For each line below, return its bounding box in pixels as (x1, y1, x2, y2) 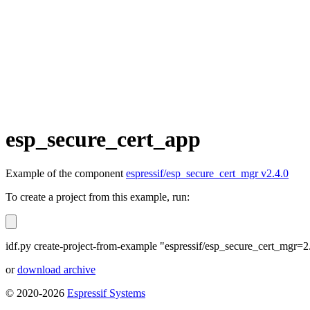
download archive (17, 263, 95, 275)
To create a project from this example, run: (6, 190, 190, 203)
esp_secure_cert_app (6, 127, 201, 152)
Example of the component (6, 167, 126, 179)
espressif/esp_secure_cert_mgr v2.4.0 (126, 167, 289, 179)
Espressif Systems (67, 286, 145, 299)
